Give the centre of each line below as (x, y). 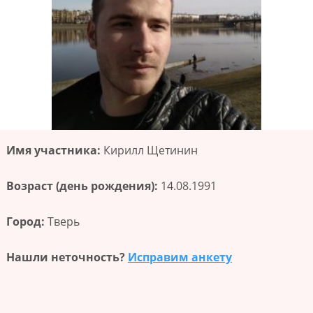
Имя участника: (54, 150)
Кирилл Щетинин (150, 150)
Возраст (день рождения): (83, 186)
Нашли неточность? (67, 257)
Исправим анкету (180, 257)
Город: (27, 221)
